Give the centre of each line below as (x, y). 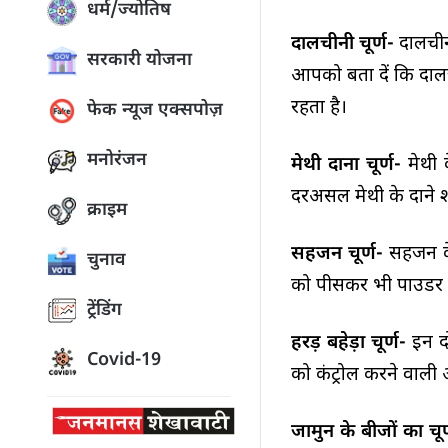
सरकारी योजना (139, 60)
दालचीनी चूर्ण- (345, 45)
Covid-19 (124, 360)
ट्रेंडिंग (104, 310)
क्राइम (107, 210)
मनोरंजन (117, 160)
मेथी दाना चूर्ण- (350, 166)
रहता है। (319, 109)
